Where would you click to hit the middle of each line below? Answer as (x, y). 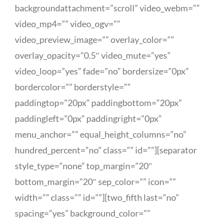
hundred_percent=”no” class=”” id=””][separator (106, 150)
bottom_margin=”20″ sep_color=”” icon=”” (95, 182)
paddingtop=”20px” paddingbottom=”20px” (98, 103)
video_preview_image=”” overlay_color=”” (94, 39)
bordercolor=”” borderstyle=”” (73, 87)
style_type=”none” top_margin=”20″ (84, 166)
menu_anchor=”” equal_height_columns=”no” (101, 134)
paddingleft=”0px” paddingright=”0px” (88, 118)
